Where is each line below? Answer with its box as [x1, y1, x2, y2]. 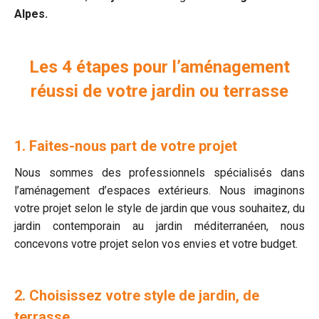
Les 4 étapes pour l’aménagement [29, 57, 290, 77]
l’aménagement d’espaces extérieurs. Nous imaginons [14, 184, 305, 197]
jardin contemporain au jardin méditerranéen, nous [14, 219, 305, 233]
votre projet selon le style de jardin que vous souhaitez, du [14, 202, 305, 215]
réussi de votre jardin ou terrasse [31, 81, 288, 101]
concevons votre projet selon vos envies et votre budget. [14, 237, 298, 251]
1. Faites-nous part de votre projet [14, 137, 237, 155]
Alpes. [14, 7, 48, 21]
